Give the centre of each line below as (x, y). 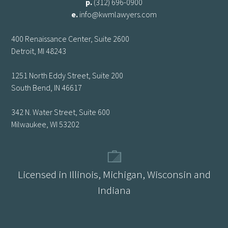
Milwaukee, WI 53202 (46, 124)
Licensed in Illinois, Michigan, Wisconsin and (114, 175)
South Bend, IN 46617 (47, 88)
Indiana (114, 190)
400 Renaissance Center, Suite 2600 (70, 39)
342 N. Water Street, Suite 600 (61, 112)
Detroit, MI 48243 (39, 51)
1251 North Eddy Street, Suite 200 (67, 76)
